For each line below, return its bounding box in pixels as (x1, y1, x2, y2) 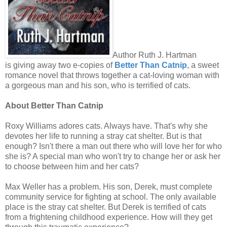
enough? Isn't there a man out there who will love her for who (5, 141, 222, 150)
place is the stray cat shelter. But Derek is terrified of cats (5, 202, 206, 211)
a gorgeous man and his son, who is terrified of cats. (5, 81, 191, 90)
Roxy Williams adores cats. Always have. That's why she (5, 121, 208, 130)
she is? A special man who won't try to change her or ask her (5, 152, 220, 161)
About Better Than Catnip (5, 101, 103, 110)
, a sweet (187, 60, 219, 69)
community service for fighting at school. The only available (5, 192, 216, 201)
